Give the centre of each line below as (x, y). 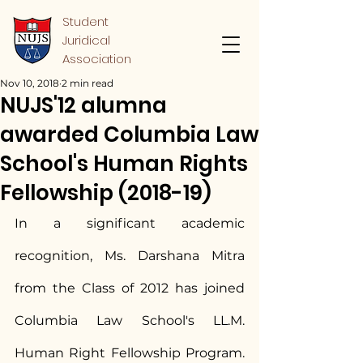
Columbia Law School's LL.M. (130, 320)
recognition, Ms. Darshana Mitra (130, 256)
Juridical (86, 40)
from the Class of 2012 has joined (130, 288)
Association (97, 59)
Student (85, 21)
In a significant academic (130, 223)
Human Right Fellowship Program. (130, 353)
